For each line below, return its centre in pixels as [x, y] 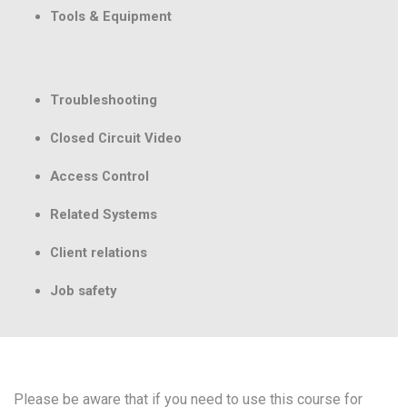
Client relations [99, 253]
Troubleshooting [104, 100]
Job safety [83, 291]
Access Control [99, 177]
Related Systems [104, 215]
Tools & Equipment [111, 17]
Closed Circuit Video [116, 139]
